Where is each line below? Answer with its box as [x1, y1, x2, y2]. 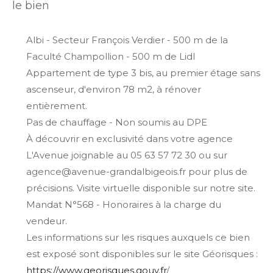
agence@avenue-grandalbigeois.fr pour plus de [26, 165, 247, 177]
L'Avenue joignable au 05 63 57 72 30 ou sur [26, 149, 227, 161]
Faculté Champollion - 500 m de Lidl [26, 50, 195, 62]
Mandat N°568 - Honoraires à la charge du [26, 198, 221, 210]
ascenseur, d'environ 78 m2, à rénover [26, 83, 201, 95]
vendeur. [26, 214, 67, 227]
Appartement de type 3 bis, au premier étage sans [26, 66, 260, 79]
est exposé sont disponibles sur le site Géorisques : [26, 247, 258, 260]
